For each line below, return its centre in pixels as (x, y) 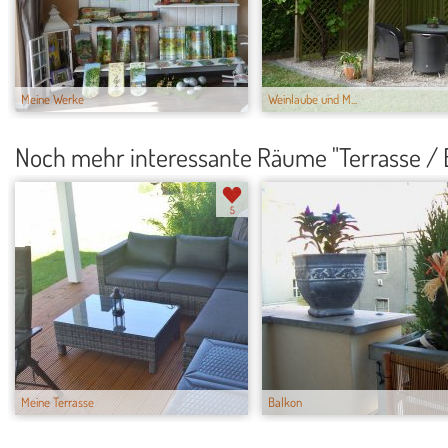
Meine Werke (52, 99)
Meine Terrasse (57, 402)
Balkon (285, 402)
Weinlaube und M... (312, 99)
